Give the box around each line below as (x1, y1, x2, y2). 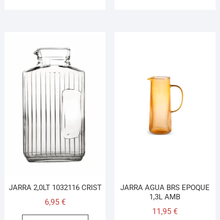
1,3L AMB (149, 192, 181, 201)
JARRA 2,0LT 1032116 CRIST (8, 183, 102, 192)
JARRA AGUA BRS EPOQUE (120, 183, 210, 192)
